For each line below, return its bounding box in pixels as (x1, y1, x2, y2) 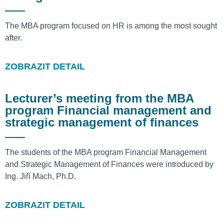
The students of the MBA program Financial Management (5, 148, 206, 157)
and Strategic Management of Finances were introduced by (5, 160, 213, 169)
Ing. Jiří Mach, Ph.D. (5, 172, 76, 181)
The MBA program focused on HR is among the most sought (5, 21, 217, 30)
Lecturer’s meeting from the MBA (5, 91, 193, 105)
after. (5, 33, 22, 42)
